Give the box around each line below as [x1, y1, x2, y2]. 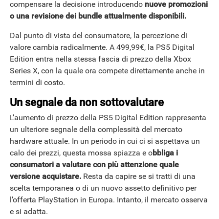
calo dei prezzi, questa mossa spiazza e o [10, 148, 153, 157]
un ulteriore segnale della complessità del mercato [10, 124, 182, 134]
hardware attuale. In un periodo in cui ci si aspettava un [10, 136, 200, 146]
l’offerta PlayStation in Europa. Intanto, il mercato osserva [10, 195, 208, 204]
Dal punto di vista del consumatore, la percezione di [10, 31, 187, 41]
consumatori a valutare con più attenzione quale [10, 159, 179, 169]
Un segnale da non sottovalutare [10, 96, 164, 109]
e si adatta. [10, 206, 48, 216]
